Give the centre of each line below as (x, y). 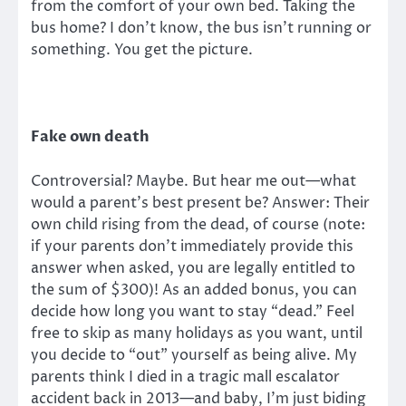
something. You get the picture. (142, 50)
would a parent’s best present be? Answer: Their (200, 203)
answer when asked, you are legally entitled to (193, 268)
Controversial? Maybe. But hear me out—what (193, 181)
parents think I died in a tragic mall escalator (185, 377)
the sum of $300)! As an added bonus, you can (194, 290)
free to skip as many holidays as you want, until (197, 333)
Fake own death (90, 137)
